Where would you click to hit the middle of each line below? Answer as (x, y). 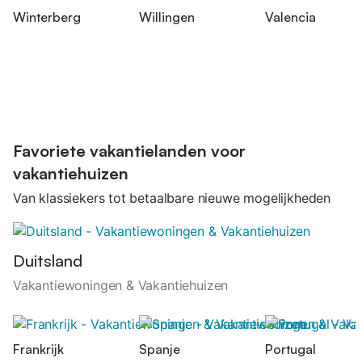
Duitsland (48, 260)
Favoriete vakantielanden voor (129, 151)
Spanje (160, 349)
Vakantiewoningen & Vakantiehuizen (121, 285)
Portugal (290, 349)
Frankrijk (38, 349)
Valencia (290, 17)
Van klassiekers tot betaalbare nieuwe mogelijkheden (172, 198)
